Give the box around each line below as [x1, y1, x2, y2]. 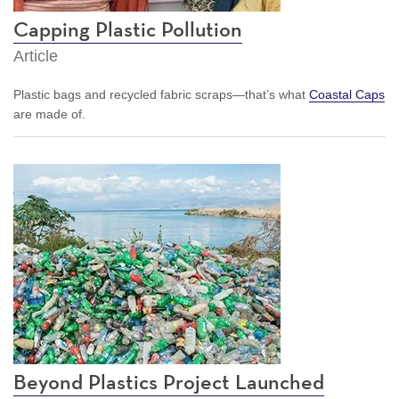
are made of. [13, 106, 89, 121]
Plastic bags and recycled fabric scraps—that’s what [13, 86, 309, 102]
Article [13, 46, 58, 65]
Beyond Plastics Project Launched [13, 371, 324, 394]
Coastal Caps [309, 86, 385, 102]
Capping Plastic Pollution [13, 19, 242, 41]
